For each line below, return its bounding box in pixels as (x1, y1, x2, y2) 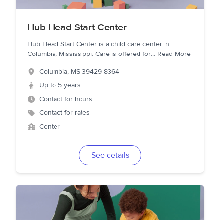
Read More (157, 50, 191, 58)
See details (91, 150, 129, 160)
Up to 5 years (39, 81, 81, 90)
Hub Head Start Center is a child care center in (27, 40, 169, 49)
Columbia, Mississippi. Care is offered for (27, 50, 151, 58)
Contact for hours (39, 95, 92, 104)
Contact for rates (39, 109, 90, 117)
